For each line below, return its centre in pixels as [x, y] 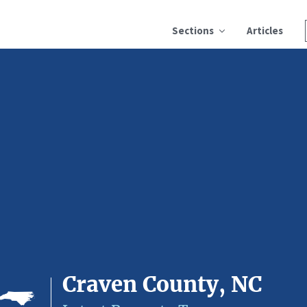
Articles [265, 30]
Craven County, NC [162, 284]
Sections [193, 30]
